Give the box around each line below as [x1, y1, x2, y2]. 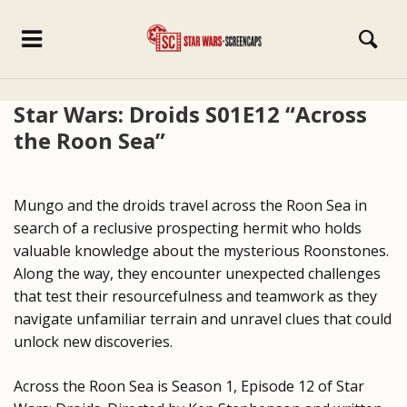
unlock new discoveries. [14, 332, 173, 352]
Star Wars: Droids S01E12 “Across [14, 99, 367, 129]
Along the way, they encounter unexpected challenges [14, 263, 381, 283]
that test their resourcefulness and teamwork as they [14, 286, 377, 306]
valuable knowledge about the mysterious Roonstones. [14, 241, 389, 261]
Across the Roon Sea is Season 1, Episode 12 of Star [14, 376, 364, 396]
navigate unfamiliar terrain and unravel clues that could [14, 309, 392, 329]
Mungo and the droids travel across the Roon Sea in [14, 195, 367, 215]
